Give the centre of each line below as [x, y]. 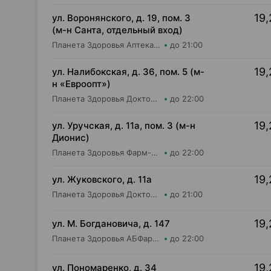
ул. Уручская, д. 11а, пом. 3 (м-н [124, 126]
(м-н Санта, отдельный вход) [117, 30]
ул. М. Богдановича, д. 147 [111, 224]
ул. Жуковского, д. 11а [102, 179]
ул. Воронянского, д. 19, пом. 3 [121, 18]
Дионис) [71, 138]
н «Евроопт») [81, 84]
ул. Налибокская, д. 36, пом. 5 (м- [128, 72]
